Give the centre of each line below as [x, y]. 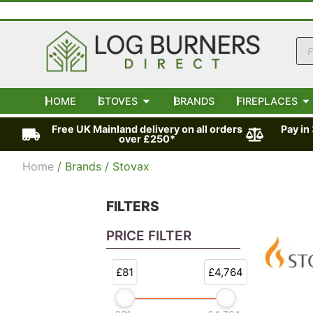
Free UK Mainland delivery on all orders [147, 129]
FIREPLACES [267, 101]
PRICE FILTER [149, 236]
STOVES [118, 101]
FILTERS [133, 206]
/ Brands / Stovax [102, 167]
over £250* [147, 139]
